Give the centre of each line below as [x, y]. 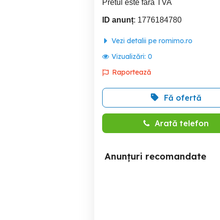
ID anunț [118, 20]
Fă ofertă [183, 97]
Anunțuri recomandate [155, 156]
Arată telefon [181, 123]
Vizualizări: [130, 56]
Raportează [132, 72]
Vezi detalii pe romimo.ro [151, 41]
